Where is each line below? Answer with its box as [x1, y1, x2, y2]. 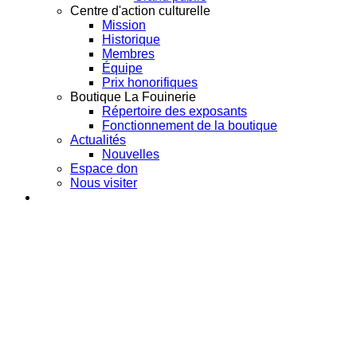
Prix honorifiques [102, 75, 198, 89]
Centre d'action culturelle [70, 3, 210, 18]
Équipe [102, 61, 143, 75]
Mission [102, 18, 146, 32]
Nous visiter [70, 175, 137, 190]
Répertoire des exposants [102, 104, 247, 118]
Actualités [70, 132, 126, 147]
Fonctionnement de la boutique [102, 118, 277, 132]
